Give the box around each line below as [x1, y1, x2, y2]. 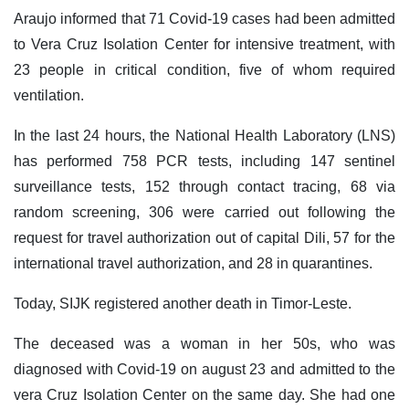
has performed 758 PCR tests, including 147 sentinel [14, 153, 395, 170]
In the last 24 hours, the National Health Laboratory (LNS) [14, 128, 395, 144]
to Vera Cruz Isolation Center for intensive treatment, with [14, 37, 395, 53]
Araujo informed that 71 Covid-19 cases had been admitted [14, 11, 395, 27]
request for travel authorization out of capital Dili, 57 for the [14, 230, 395, 246]
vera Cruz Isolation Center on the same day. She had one [14, 387, 395, 404]
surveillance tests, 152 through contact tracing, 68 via [14, 179, 395, 195]
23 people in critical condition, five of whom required [14, 62, 395, 79]
